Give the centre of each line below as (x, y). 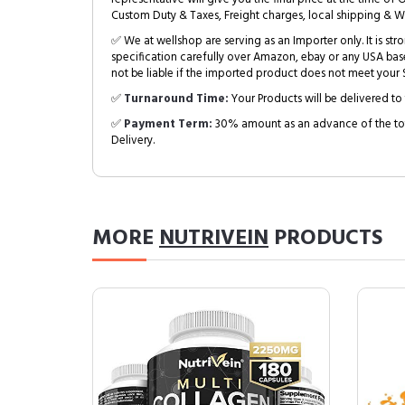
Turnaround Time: (176, 99)
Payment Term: (168, 124)
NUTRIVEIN (214, 239)
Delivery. (133, 141)
